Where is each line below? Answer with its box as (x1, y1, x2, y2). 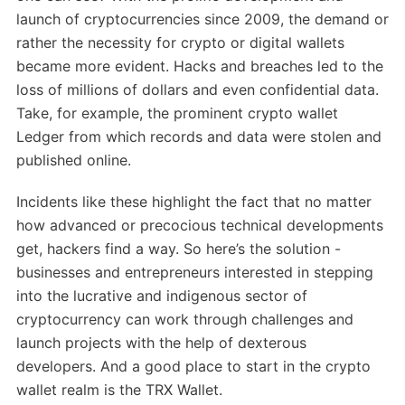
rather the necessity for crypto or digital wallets (15, 33, 344, 52)
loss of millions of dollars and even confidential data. (15, 80, 379, 99)
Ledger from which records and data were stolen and (15, 127, 381, 146)
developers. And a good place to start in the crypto (15, 357, 371, 376)
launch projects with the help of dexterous (15, 334, 306, 353)
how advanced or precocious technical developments (15, 216, 383, 235)
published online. (15, 151, 131, 170)
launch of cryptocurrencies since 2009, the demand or (15, 10, 389, 29)
